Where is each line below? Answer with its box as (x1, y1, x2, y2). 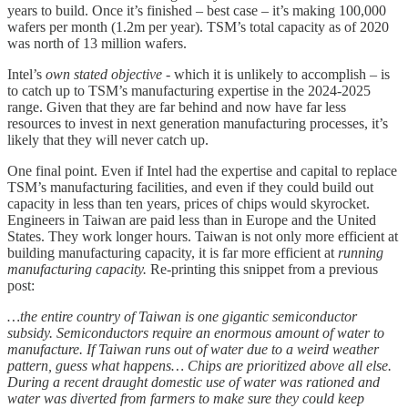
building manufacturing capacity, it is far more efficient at (7, 245, 338, 261)
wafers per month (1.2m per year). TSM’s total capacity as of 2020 (7, 19, 389, 36)
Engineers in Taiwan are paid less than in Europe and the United (7, 212, 376, 229)
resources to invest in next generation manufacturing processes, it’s (7, 116, 388, 132)
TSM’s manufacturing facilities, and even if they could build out (7, 179, 373, 196)
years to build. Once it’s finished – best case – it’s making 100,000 (7, 3, 386, 19)
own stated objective (46, 66, 166, 83)
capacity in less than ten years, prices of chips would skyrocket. (7, 196, 370, 212)
